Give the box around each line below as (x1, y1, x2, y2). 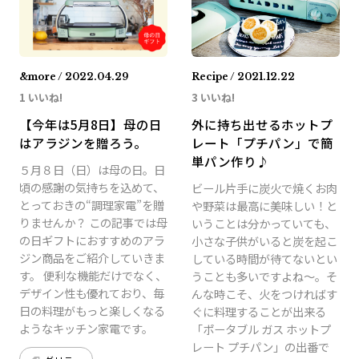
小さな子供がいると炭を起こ (191, 232, 337, 250)
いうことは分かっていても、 (191, 215, 336, 232)
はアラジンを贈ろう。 (18, 133, 147, 151)
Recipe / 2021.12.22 (191, 70, 297, 83)
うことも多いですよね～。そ (191, 268, 337, 285)
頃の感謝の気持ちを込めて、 (18, 179, 164, 196)
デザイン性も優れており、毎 (18, 284, 164, 302)
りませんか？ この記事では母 (18, 214, 167, 232)
